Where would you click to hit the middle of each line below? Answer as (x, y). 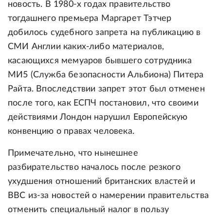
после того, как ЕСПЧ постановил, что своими (103, 103)
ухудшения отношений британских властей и (102, 182)
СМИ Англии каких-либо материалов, (86, 47)
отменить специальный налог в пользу (89, 210)
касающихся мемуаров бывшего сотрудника (100, 61)
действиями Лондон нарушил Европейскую (98, 117)
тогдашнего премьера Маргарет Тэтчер (90, 18)
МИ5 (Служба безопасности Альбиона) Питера (106, 75)
